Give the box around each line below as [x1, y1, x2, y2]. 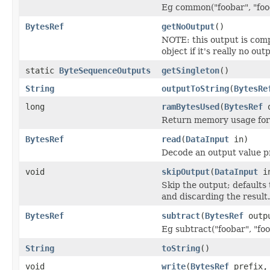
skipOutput [162, 166, 210, 177]
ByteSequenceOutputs [59, 65, 151, 75]
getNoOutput [162, 21, 215, 31]
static [25, 65, 59, 75]
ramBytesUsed [162, 101, 219, 111]
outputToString [162, 83, 229, 93]
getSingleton [162, 65, 219, 75]
